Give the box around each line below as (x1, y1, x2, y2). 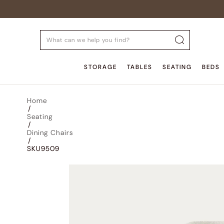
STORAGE (83, 63, 117, 71)
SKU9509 (26, 144, 59, 153)
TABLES (126, 63, 152, 71)
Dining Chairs (26, 128, 73, 137)
